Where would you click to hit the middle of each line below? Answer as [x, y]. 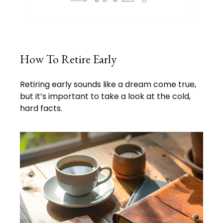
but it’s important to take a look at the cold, [105, 96]
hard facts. [41, 108]
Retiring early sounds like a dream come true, [108, 84]
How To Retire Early [68, 59]
